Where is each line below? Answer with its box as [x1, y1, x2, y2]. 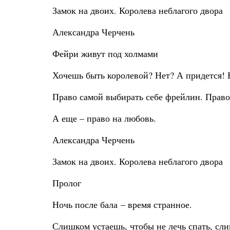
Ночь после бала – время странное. [52, 198, 192, 210]
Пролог [52, 177, 81, 189]
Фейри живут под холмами [52, 47, 158, 60]
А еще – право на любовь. [52, 112, 156, 124]
